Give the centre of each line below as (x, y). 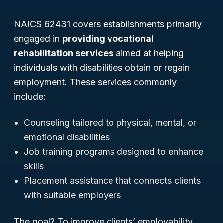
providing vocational (108, 39)
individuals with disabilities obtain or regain (102, 67)
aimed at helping (149, 53)
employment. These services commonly (95, 82)
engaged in (38, 39)
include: (30, 96)
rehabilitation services (64, 53)
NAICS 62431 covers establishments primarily (108, 24)
